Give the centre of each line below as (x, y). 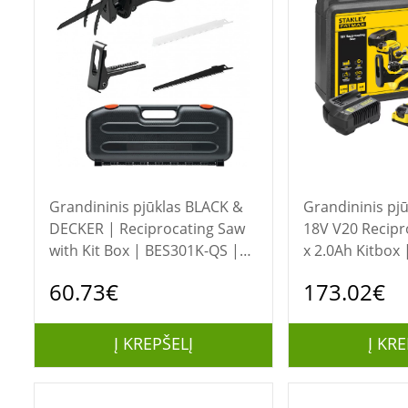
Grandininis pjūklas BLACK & (117, 207)
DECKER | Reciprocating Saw (147, 229)
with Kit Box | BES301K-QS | (144, 250)
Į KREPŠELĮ (153, 343)
